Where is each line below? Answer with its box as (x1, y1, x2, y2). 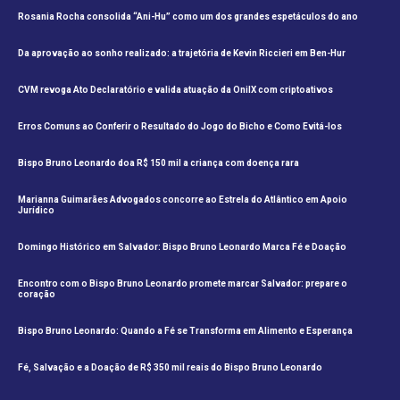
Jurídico (18, 205, 54, 215)
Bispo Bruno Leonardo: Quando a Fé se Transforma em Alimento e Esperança (18, 326, 353, 336)
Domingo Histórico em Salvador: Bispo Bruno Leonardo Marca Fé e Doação (18, 242, 346, 252)
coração (18, 289, 55, 299)
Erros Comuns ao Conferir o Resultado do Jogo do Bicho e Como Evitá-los (18, 121, 342, 131)
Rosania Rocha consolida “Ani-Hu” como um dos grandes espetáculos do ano (18, 12, 358, 21)
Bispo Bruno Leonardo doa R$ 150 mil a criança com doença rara (18, 158, 299, 168)
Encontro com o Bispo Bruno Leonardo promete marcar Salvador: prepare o (18, 279, 347, 288)
